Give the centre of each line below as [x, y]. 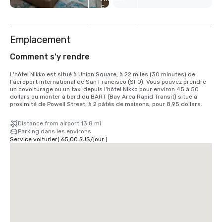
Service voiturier [34, 139]
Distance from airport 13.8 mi [59, 124]
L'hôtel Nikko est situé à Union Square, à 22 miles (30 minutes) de [103, 75]
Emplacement [40, 40]
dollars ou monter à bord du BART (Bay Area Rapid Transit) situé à [104, 97]
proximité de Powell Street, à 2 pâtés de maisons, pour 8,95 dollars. [106, 104]
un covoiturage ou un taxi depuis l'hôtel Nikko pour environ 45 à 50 [104, 89]
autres [111, 17]
